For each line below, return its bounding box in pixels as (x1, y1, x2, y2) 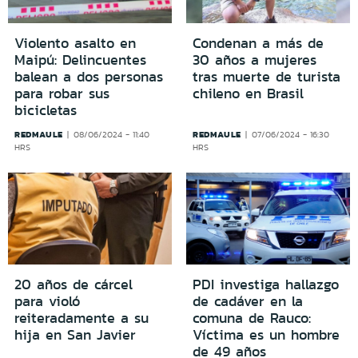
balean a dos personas (14, 66, 163, 87)
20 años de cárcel (14, 274, 133, 296)
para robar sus (14, 82, 109, 104)
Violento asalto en (14, 32, 136, 54)
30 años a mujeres (193, 49, 316, 70)
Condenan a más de (193, 32, 324, 54)
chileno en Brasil (193, 82, 304, 104)
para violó (14, 291, 80, 312)
